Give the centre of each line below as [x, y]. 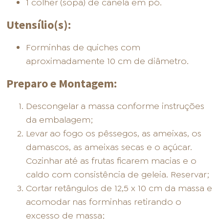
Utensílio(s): [39, 25]
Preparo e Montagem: [62, 84]
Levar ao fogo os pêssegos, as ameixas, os [114, 134]
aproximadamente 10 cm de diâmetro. [108, 61]
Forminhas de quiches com [83, 48]
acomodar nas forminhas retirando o [104, 202]
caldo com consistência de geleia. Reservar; [118, 175]
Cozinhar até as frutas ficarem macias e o [111, 161]
